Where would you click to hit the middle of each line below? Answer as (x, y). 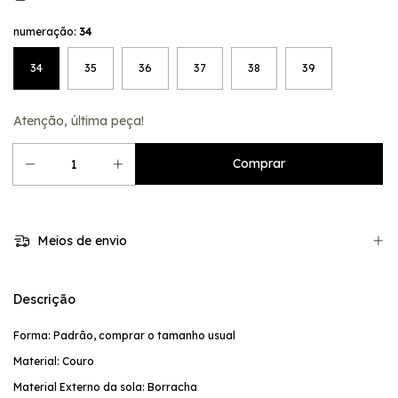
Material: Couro (54, 361)
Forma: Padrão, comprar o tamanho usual (124, 335)
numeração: (46, 32)
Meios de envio (80, 241)
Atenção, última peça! (79, 121)
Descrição (44, 299)
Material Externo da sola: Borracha (105, 386)
